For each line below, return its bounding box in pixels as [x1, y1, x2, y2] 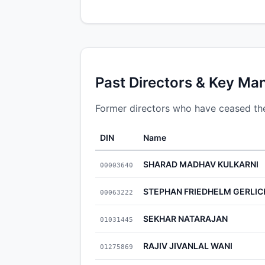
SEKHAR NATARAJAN [143, 213, 228, 224]
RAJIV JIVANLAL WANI [143, 240, 232, 251]
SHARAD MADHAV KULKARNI [143, 159, 258, 169]
